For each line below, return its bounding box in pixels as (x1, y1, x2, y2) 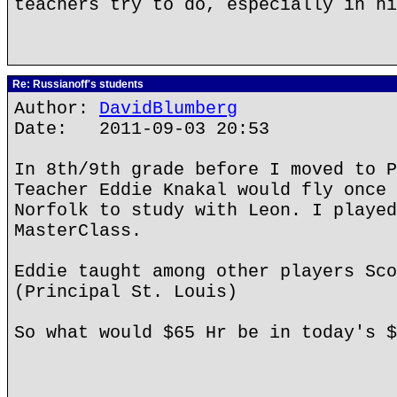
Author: (14, 98, 99, 119)
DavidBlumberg (99, 98, 237, 119)
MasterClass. (14, 221, 142, 241)
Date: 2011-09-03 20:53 (14, 119, 269, 139)
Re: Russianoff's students (10, 78, 144, 90)
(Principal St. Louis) (14, 282, 237, 302)
